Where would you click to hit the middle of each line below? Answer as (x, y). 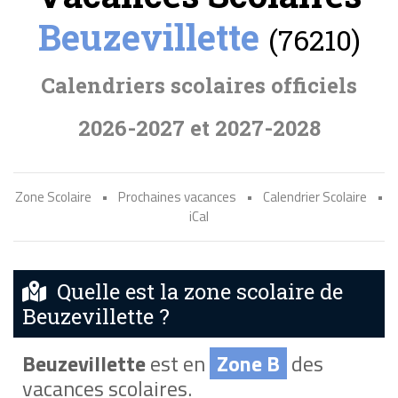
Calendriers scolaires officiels (199, 85)
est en (177, 363)
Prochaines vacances (177, 197)
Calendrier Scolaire (314, 197)
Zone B (248, 363)
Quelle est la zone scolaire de (195, 291)
